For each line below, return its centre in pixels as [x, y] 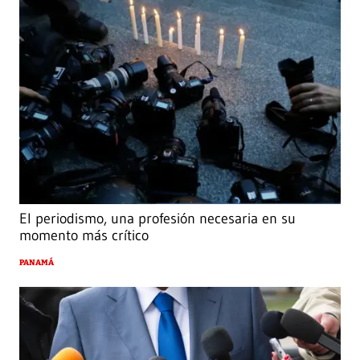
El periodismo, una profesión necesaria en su [157, 219]
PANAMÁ [37, 263]
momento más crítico [84, 236]
